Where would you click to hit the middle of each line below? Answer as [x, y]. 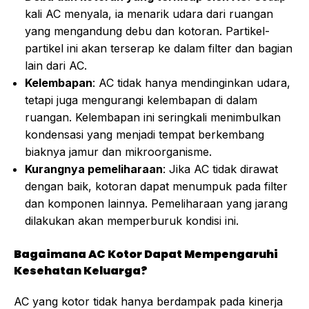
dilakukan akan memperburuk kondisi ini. [132, 221]
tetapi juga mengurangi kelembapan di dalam [141, 100]
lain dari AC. [56, 66]
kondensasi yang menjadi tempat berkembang [144, 135]
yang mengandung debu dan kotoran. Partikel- [147, 31]
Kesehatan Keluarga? [81, 271]
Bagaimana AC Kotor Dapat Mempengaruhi [146, 255]
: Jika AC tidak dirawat [220, 169]
